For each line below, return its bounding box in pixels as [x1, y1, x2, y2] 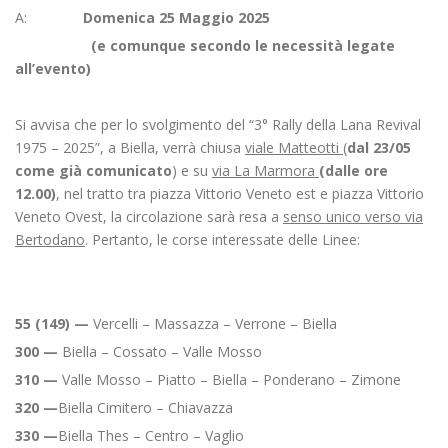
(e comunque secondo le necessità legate [15, 36, 395, 55]
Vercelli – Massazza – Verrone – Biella [89, 314, 337, 333]
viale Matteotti [245, 138, 343, 157]
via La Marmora [212, 161, 319, 180]
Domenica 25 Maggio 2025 [83, 8, 270, 27]
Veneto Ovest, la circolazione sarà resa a [15, 207, 283, 226]
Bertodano [15, 230, 85, 249]
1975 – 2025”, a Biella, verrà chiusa [15, 138, 245, 157]
